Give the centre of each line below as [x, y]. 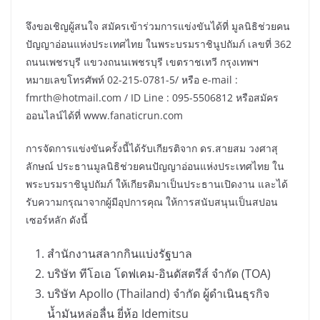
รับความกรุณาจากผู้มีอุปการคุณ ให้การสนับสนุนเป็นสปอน [152, 201]
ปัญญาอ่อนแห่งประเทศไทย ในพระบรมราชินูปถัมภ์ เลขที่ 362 [159, 44]
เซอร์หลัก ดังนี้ [57, 219]
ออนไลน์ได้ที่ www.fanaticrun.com [104, 115]
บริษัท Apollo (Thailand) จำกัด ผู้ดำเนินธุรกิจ [158, 293]
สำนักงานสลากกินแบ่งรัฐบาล [120, 253]
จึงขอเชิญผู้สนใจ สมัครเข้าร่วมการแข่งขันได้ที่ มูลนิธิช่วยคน [158, 26]
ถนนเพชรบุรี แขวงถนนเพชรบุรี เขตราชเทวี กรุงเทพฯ [142, 61]
